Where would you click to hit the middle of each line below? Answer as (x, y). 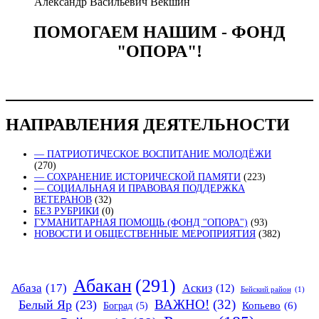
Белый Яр (45, 305)
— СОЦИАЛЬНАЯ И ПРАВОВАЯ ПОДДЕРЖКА (140, 189)
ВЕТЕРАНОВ (63, 200)
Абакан (102, 286)
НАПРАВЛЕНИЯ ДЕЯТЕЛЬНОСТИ (148, 125)
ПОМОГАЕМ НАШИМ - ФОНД (159, 32)
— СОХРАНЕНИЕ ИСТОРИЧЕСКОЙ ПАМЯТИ (137, 177)
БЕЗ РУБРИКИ (67, 211)
